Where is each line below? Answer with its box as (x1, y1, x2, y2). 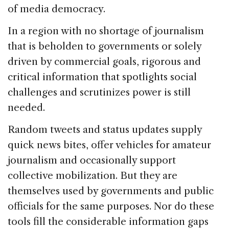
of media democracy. (8, 3, 105, 15)
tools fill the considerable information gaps (8, 215, 209, 227)
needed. (8, 101, 45, 113)
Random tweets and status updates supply (8, 123, 202, 135)
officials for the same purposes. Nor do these (8, 200, 214, 212)
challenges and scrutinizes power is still (8, 86, 191, 98)
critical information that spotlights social (8, 71, 197, 83)
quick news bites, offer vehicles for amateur (8, 139, 211, 151)
